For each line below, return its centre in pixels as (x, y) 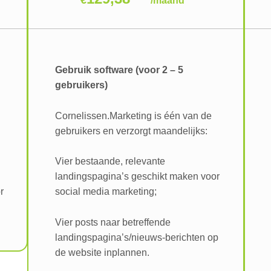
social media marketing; (106, 192)
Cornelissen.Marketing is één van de (133, 116)
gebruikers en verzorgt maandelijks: (131, 131)
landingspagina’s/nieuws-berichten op (136, 237)
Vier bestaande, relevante (110, 162)
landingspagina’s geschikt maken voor (137, 177)
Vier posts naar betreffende (113, 222)
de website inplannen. (102, 253)
